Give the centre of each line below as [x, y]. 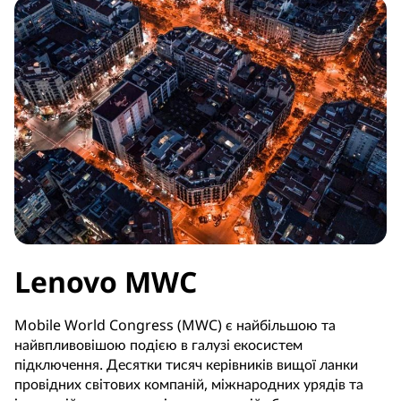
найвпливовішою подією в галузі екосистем [158, 344]
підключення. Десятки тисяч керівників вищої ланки [186, 364]
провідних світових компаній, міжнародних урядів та [189, 384]
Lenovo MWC [106, 281]
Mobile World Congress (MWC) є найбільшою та [175, 324]
